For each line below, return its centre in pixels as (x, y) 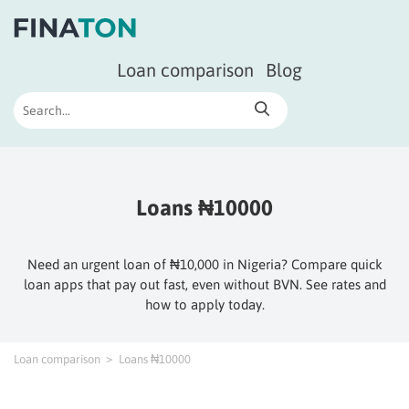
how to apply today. (204, 304)
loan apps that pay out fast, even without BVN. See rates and (204, 284)
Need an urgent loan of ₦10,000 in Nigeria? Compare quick (204, 264)
